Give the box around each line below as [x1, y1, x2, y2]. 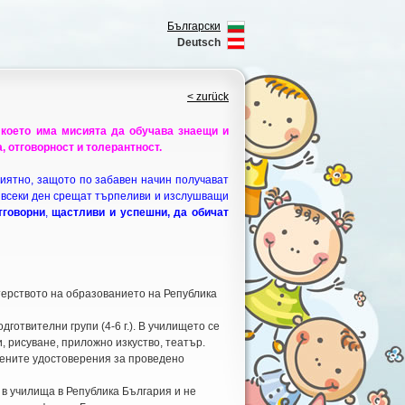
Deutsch [177, 36, 221, 49]
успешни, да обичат [119, 206, 230, 219]
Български [167, 20, 221, 33]
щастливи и [52, 206, 120, 219]
